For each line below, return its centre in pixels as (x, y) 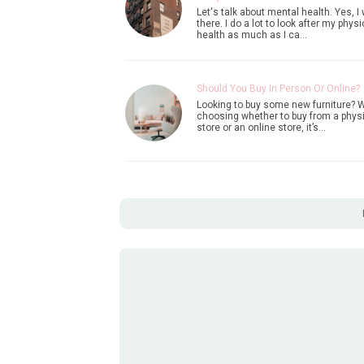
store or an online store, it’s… (261, 128)
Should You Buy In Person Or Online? (278, 89)
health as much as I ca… (251, 35)
